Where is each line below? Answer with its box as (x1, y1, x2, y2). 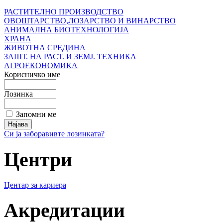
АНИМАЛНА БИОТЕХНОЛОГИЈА (4, 25, 129, 34)
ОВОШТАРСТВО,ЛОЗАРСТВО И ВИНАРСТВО (4, 16, 176, 25)
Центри (4, 148, 72, 171)
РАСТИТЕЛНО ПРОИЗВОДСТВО (4, 7, 123, 16)
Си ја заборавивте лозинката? (4, 129, 105, 138)
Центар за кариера (4, 180, 66, 189)
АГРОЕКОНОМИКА (4, 61, 78, 70)
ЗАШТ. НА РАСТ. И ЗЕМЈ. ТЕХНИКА (4, 52, 136, 61)
